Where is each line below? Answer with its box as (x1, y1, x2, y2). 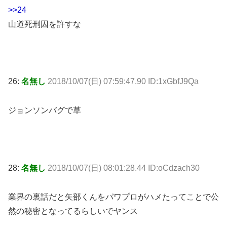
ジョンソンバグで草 (8, 106, 81, 115)
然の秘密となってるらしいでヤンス (8, 206, 138, 215)
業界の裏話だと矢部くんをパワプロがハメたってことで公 (8, 192, 219, 201)
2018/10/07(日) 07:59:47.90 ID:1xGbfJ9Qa (48, 77, 199, 86)
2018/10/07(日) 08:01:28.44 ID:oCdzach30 (48, 163, 200, 172)
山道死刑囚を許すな (8, 19, 81, 28)
